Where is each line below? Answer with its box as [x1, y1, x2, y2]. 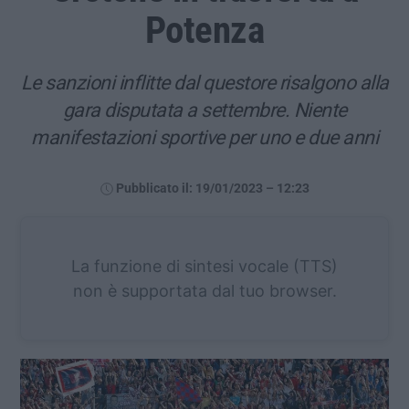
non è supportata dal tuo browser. [72, 280, 337, 300]
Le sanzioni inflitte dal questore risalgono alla [20, 70, 389, 94]
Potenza [144, 7, 265, 52]
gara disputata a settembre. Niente [62, 98, 347, 121]
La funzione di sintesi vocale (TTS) [71, 256, 338, 276]
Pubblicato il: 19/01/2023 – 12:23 [115, 180, 309, 196]
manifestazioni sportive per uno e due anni [31, 125, 378, 149]
